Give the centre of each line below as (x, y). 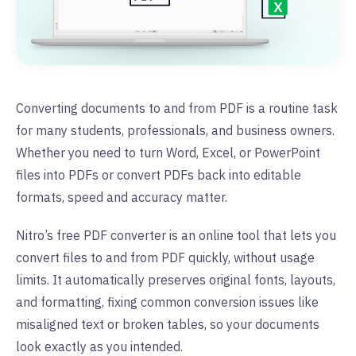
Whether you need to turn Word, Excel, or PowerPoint (168, 152)
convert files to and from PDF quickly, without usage (165, 257)
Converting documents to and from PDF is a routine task (177, 108)
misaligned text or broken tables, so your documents (168, 324)
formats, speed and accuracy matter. (122, 197)
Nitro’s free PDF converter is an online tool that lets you (176, 235)
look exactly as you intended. (99, 346)
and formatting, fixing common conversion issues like (167, 302)
